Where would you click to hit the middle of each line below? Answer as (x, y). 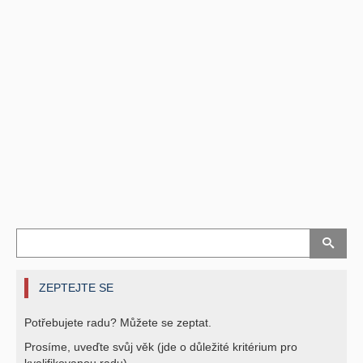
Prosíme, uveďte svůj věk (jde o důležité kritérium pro (161, 346)
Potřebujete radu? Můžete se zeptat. (118, 322)
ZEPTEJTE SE (76, 287)
